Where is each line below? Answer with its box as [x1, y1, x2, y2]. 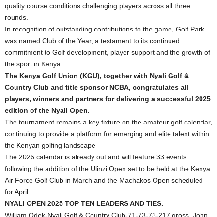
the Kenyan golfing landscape [5, 141, 95, 150]
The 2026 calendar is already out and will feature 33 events [5, 153, 186, 161]
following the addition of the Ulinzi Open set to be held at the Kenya [5, 165, 210, 173]
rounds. [5, 14, 28, 22]
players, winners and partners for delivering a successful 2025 [5, 95, 211, 103]
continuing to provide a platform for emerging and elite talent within [5, 130, 209, 138]
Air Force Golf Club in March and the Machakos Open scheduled [5, 176, 203, 185]
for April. [5, 188, 30, 196]
